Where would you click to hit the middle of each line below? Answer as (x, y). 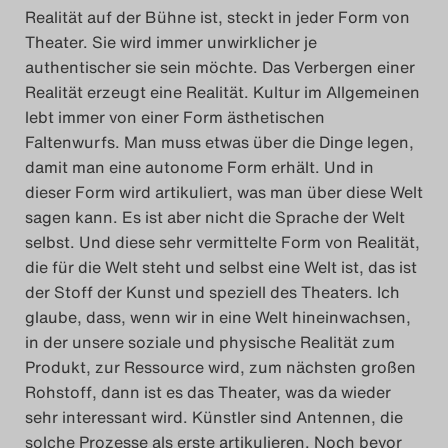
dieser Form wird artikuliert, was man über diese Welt (224, 192)
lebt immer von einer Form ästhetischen (175, 117)
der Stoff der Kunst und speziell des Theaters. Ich (212, 292)
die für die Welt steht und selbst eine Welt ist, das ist (221, 267)
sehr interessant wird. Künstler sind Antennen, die (214, 417)
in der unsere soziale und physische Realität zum (210, 342)
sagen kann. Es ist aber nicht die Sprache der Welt (215, 217)
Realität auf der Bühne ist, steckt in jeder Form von (217, 17)
